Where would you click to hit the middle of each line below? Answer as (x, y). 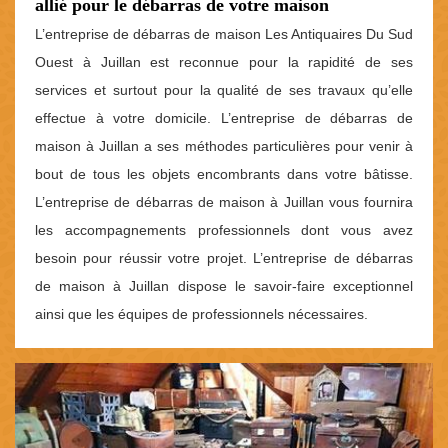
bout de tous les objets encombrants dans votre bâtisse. (224, 174)
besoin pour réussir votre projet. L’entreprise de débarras (224, 258)
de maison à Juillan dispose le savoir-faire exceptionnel (224, 286)
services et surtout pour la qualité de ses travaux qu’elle (224, 90)
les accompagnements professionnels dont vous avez (224, 230)
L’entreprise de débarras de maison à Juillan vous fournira (224, 202)
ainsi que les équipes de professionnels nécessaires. (201, 314)
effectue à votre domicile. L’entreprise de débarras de (224, 118)
